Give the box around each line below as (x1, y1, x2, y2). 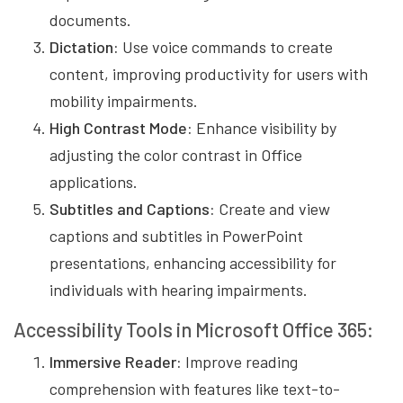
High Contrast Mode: (49, 118, 193, 139)
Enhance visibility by (193, 118, 336, 139)
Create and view (215, 199, 330, 219)
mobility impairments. (49, 91, 198, 112)
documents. (49, 10, 131, 31)
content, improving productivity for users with (49, 64, 368, 85)
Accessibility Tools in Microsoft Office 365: (13, 318, 373, 342)
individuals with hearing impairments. (49, 280, 308, 300)
